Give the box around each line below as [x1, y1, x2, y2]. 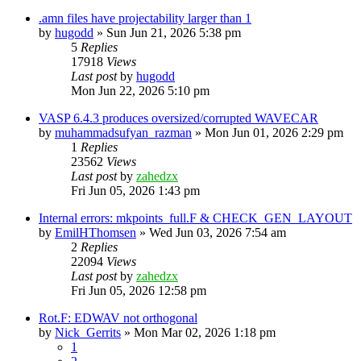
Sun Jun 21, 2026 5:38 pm [106, 25, 241, 39]
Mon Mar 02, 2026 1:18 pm [134, 325, 276, 339]
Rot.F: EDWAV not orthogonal [39, 310, 197, 325]
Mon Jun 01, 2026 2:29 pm [205, 125, 343, 139]
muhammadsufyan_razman [55, 125, 192, 139]
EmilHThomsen [55, 225, 136, 239]
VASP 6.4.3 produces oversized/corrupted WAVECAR [39, 110, 318, 125]
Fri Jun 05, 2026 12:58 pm [71, 283, 206, 297]
